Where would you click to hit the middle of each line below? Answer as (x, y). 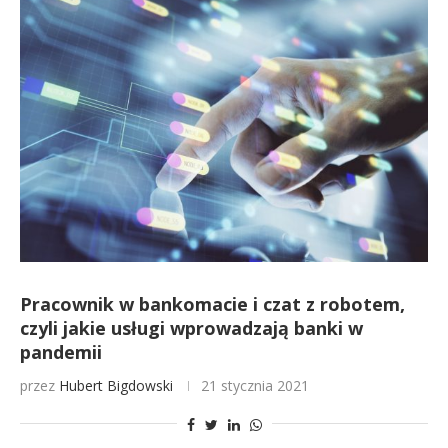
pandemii (61, 352)
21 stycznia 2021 (255, 385)
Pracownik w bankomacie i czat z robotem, (212, 304)
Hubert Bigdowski (116, 385)
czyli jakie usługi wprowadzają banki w (191, 328)
